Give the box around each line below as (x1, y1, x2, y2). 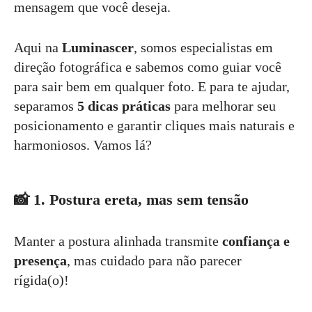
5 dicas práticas (77, 97, 171, 114)
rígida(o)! (14, 272, 69, 288)
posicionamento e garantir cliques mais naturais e (14, 117, 295, 133)
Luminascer (62, 39, 134, 55)
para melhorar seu (171, 97, 276, 114)
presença (14, 252, 67, 268)
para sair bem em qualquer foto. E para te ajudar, (14, 78, 290, 94)
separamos (14, 97, 77, 114)
